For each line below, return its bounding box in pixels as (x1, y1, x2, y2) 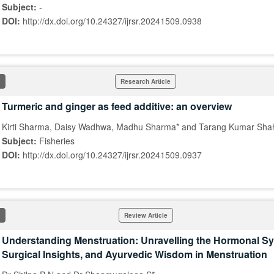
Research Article (120, 77, 171, 86)
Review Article (124, 211, 168, 220)
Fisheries (39, 135, 75, 147)
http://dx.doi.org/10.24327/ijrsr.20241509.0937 (23, 149, 202, 161)
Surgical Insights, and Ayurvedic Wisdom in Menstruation (2, 247, 267, 261)
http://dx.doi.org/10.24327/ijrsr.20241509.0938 (23, 15, 202, 27)
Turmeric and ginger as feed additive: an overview (2, 99, 232, 113)
